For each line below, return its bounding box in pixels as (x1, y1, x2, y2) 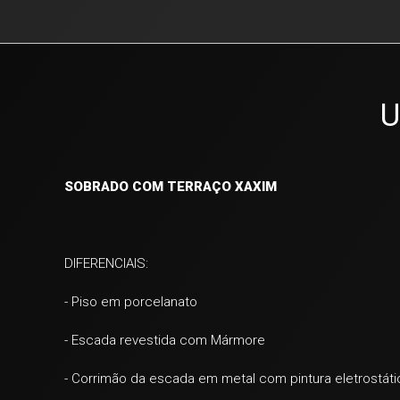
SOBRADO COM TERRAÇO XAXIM (64, 179, 277, 195)
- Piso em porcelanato (64, 294, 201, 310)
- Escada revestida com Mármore (64, 332, 265, 348)
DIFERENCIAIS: (64, 255, 148, 271)
